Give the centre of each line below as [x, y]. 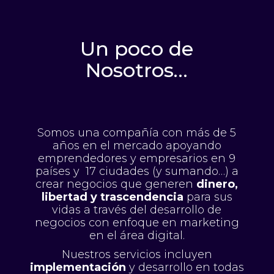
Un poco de [137, 48]
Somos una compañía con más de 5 [137, 132]
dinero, [217, 184]
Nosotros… [137, 70]
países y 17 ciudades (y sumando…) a [137, 171]
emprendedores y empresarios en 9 [137, 158]
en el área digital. [137, 235]
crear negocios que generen [116, 184]
